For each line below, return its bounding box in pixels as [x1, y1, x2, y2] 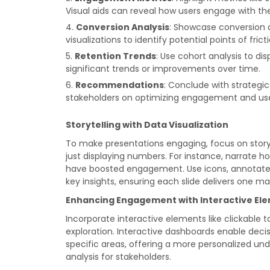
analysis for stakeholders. [66, 251, 172, 263]
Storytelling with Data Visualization [66, 119, 229, 131]
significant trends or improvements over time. [66, 63, 261, 75]
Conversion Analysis [76, 21, 170, 33]
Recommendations [75, 79, 165, 91]
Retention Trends [75, 50, 157, 62]
